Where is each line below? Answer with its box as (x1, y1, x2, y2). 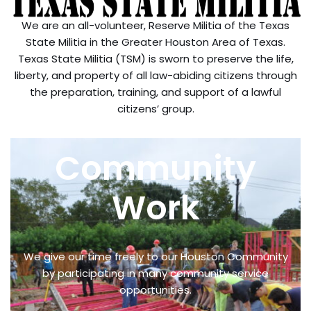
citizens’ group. (117, 101, 194, 116)
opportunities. (119, 283, 192, 297)
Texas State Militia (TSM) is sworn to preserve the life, (17, 51, 294, 66)
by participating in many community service (42, 266, 269, 280)
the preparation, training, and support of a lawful (30, 85, 281, 99)
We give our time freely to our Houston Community (23, 249, 288, 264)
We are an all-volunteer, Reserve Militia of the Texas (22, 18, 289, 33)
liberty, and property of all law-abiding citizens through (14, 68, 297, 83)
